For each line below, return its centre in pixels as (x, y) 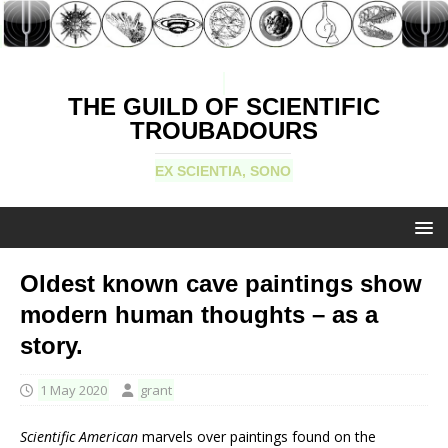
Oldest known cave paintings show (221, 284)
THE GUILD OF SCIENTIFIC (224, 107)
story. (51, 346)
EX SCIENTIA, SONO (223, 171)
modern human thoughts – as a (199, 315)
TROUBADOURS (224, 131)
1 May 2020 (73, 390)
